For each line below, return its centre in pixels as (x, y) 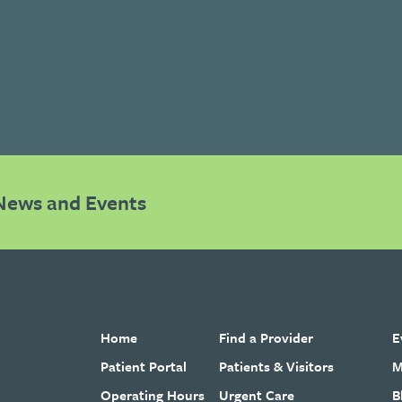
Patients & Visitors (277, 366)
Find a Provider (267, 337)
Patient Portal (143, 366)
